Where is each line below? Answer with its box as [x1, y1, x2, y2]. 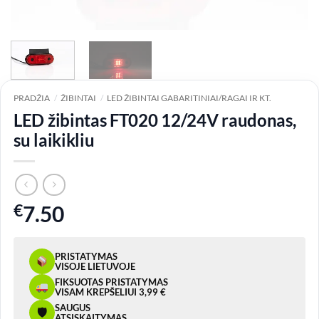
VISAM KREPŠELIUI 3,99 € [55, 286, 166, 298]
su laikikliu [14, 130, 95, 151]
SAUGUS [55, 302, 90, 314]
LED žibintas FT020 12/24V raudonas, [14, 110, 296, 131]
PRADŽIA [14, 93, 50, 104]
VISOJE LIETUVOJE [55, 261, 135, 273]
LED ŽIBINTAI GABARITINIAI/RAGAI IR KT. [107, 93, 272, 104]
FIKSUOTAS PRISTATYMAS [55, 276, 168, 288]
